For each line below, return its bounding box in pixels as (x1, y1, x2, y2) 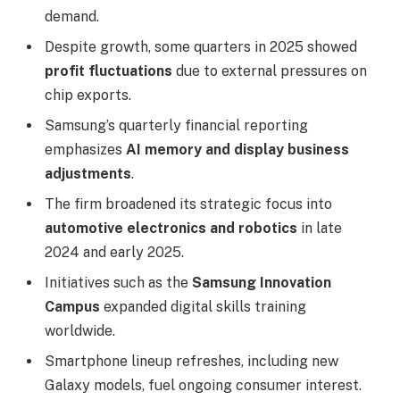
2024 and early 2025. (45, 244, 184, 262)
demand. (45, 8, 99, 26)
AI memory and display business (126, 141, 349, 159)
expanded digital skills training (100, 298, 306, 316)
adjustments (45, 165, 131, 183)
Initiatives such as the (45, 274, 192, 292)
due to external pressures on (172, 62, 367, 80)
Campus (45, 298, 100, 316)
